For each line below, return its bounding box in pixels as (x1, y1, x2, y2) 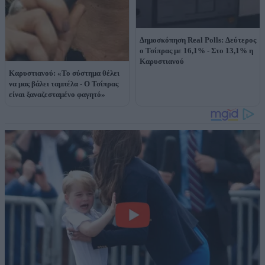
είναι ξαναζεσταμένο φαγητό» (9, 89, 105, 99)
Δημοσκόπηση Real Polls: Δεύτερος (140, 35, 256, 44)
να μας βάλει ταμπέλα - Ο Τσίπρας (9, 79, 118, 88)
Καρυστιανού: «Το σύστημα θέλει (9, 68, 119, 77)
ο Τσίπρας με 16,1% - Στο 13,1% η (140, 46, 253, 55)
